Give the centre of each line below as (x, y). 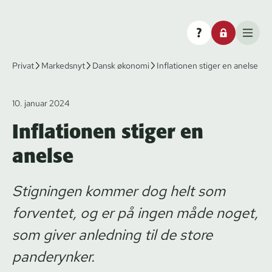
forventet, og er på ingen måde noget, (135, 212)
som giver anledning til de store (112, 234)
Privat (23, 65)
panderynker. (53, 256)
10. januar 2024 (41, 103)
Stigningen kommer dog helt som (119, 191)
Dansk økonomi (121, 65)
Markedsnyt (63, 65)
